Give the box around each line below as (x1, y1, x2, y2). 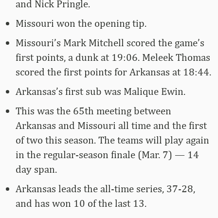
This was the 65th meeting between (16, 105, 171, 117)
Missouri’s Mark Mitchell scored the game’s (16, 36, 204, 49)
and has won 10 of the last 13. (16, 197, 146, 210)
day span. (16, 163, 57, 176)
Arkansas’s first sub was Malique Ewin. (16, 85, 185, 98)
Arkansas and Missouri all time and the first (16, 119, 207, 132)
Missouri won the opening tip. (16, 17, 146, 30)
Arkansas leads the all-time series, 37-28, (16, 182, 195, 195)
